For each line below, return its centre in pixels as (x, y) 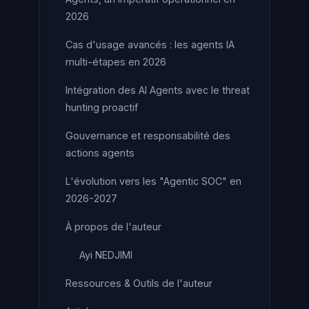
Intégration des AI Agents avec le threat (158, 90)
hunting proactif (102, 107)
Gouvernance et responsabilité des (148, 136)
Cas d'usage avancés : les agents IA (150, 44)
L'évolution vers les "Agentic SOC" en (153, 181)
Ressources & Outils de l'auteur (139, 283)
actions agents (100, 153)
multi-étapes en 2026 (116, 62)
